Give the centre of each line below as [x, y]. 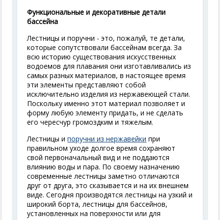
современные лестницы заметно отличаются [103, 176]
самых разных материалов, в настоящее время [107, 75]
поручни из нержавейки [107, 139]
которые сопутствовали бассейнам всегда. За [105, 47]
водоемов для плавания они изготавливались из [109, 66]
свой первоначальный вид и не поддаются [98, 157]
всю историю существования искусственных [102, 57]
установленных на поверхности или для [94, 213]
